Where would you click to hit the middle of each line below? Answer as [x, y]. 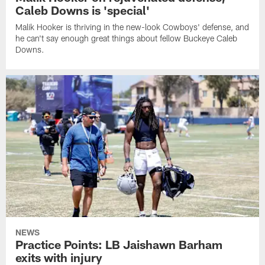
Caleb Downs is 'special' [83, 10]
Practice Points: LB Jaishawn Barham [119, 245]
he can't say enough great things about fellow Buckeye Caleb [127, 38]
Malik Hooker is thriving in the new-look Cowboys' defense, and [132, 27]
